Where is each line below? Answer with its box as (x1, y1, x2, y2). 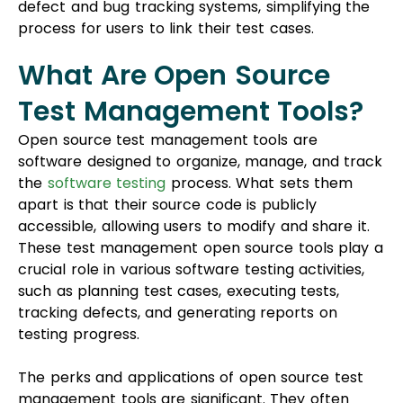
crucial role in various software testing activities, (18, 210, 364, 232)
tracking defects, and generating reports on (18, 254, 337, 275)
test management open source (66, 189, 299, 210)
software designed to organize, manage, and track (18, 103, 382, 124)
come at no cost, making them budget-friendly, (18, 362, 363, 383)
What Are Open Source (18, 8, 330, 47)
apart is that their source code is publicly (18, 146, 317, 167)
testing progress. (18, 275, 139, 297)
